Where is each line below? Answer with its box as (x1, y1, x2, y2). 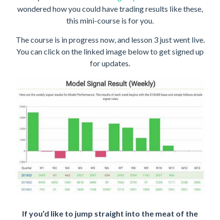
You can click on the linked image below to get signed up (16, 46, 204, 56)
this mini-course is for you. (66, 15, 154, 25)
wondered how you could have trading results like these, (17, 3, 203, 13)
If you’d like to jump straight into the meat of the (22, 208, 198, 218)
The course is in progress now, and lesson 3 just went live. (15, 34, 205, 44)
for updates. (90, 58, 130, 68)
